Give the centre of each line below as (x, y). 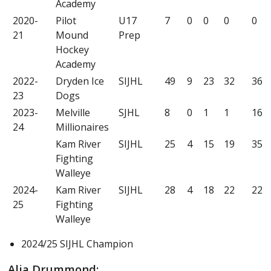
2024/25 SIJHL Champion (77, 243)
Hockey (73, 49)
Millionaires (83, 127)
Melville (73, 112)
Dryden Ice (80, 81)
